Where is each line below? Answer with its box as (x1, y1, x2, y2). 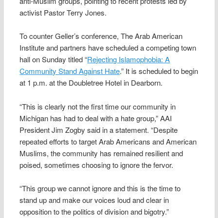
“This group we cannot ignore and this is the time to (19, 182, 181, 193)
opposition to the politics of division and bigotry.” (19, 206, 169, 217)
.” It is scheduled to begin (120, 66, 199, 76)
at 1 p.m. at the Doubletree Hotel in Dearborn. (19, 77, 163, 88)
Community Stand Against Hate (19, 66, 120, 76)
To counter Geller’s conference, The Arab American (19, 31, 183, 41)
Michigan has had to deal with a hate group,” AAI (19, 112, 172, 123)
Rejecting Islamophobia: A (87, 54, 170, 65)
